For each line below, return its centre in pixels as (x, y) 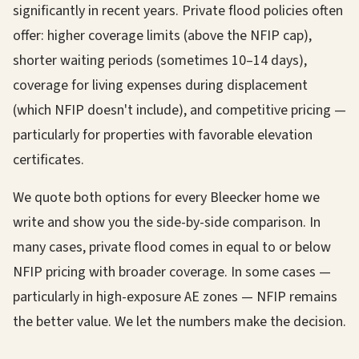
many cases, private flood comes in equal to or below (172, 247)
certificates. (48, 160)
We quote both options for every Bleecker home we (166, 198)
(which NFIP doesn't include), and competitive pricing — (179, 110)
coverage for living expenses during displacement (160, 85)
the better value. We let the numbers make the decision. (179, 322)
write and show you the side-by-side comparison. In (167, 222)
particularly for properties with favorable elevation (163, 135)
